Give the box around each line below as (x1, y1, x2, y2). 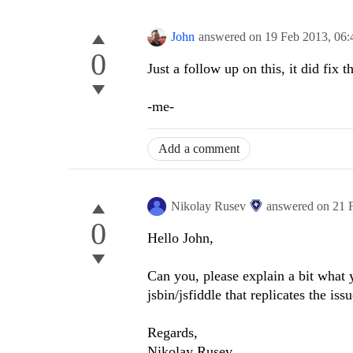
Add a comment (158, 142, 240, 156)
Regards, (147, 325, 198, 341)
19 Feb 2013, (265, 30, 334, 44)
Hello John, (147, 230, 214, 247)
